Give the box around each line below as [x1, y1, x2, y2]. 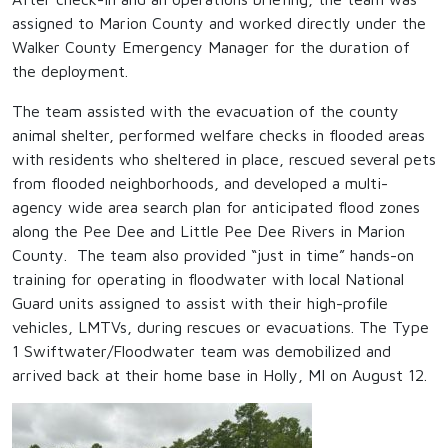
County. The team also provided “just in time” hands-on [12, 246, 414, 265]
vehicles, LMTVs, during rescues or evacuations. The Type [12, 318, 429, 337]
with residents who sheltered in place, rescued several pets [12, 150, 436, 169]
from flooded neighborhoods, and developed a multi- [12, 174, 388, 193]
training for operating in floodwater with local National [12, 270, 404, 289]
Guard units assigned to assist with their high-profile [12, 294, 388, 313]
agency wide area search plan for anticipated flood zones [12, 198, 420, 217]
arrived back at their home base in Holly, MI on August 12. [12, 366, 427, 385]
